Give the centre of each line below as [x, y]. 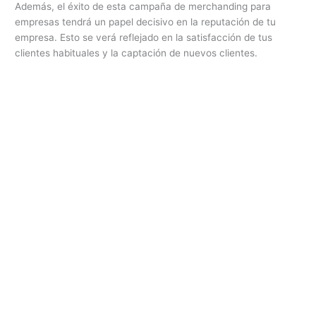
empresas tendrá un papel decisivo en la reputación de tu [146, 22]
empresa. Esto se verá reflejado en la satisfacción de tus [144, 38]
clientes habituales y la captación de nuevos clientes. [136, 53]
